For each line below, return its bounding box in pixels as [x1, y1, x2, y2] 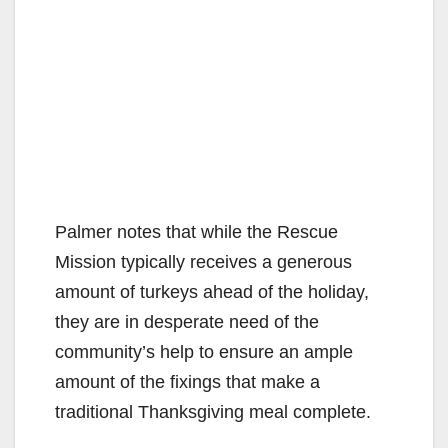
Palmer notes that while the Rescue [55, 222, 338, 243]
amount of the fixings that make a [55, 372, 320, 393]
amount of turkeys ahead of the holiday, [55, 282, 369, 303]
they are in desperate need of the [55, 312, 319, 333]
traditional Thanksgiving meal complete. [55, 402, 371, 423]
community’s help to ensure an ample [55, 342, 353, 363]
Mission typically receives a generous [55, 252, 352, 273]
